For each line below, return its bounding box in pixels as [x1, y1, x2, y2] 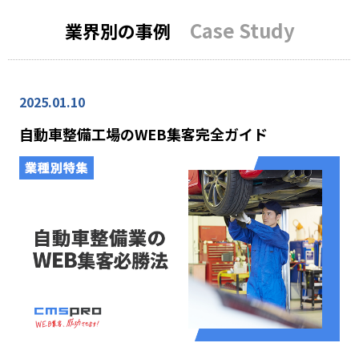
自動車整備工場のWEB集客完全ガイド [19, 123, 268, 145]
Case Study [189, 16, 295, 45]
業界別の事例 [64, 18, 171, 44]
